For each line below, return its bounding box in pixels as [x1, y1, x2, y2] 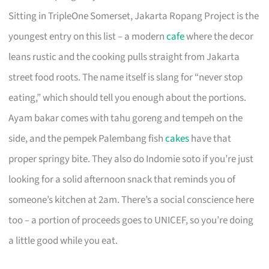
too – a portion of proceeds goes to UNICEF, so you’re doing [8, 213, 254, 228]
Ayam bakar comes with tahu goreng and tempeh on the [8, 110, 243, 125]
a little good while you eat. [8, 233, 118, 248]
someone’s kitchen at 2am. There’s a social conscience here [8, 192, 255, 207]
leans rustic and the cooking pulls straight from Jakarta [8, 49, 240, 64]
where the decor [184, 29, 254, 44]
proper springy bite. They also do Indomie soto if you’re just [8, 151, 254, 166]
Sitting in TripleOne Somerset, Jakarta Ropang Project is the [8, 8, 259, 23]
